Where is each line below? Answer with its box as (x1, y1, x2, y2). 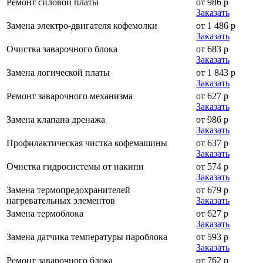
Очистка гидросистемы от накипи (6, 161, 144, 171)
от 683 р (196, 43, 228, 54)
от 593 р (196, 231, 228, 242)
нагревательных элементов (6, 195, 115, 205)
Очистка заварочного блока (6, 43, 117, 54)
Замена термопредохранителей (6, 184, 130, 195)
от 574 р (196, 161, 228, 171)
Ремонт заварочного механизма (6, 90, 133, 101)
